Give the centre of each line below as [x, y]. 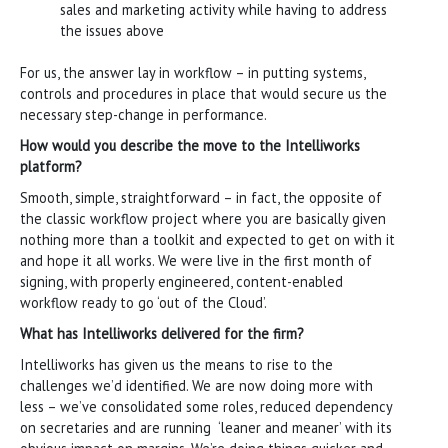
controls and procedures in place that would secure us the [203, 93]
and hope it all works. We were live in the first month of [196, 260]
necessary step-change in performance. [143, 114]
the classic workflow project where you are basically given [203, 218]
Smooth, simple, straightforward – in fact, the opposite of [201, 197]
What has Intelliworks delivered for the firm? [162, 333]
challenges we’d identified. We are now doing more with [196, 385]
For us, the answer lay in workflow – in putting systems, [192, 72]
